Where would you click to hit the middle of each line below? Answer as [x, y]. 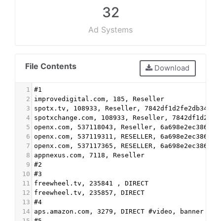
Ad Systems [110, 30]
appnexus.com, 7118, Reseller [89, 155]
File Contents [51, 66]
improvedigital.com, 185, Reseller [99, 99]
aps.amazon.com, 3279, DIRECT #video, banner [119, 211]
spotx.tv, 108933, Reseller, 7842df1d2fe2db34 [121, 108]
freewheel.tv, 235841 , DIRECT [91, 183]
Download [171, 68]
